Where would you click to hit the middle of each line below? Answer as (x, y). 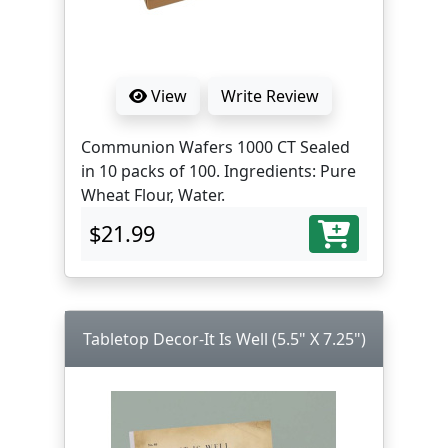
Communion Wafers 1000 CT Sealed (190, 147)
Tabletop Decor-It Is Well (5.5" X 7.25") (224, 339)
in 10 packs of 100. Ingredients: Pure (218, 171)
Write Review (270, 96)
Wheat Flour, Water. (153, 195)
